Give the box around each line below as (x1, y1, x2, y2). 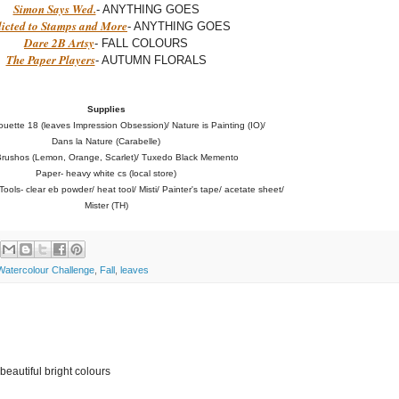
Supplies (86, 104, 126, 115)
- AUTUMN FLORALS (94, 53, 207, 68)
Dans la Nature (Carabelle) (52, 136, 160, 147)
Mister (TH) (84, 200, 128, 211)
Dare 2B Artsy (24, 35, 94, 52)
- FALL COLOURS (94, 37, 188, 51)
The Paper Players (5, 52, 95, 69)
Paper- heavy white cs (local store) (36, 168, 176, 179)
